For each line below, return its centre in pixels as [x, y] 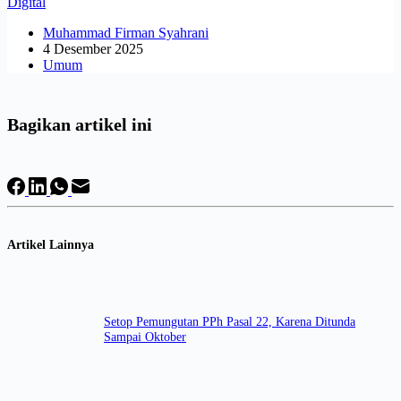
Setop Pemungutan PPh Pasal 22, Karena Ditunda [230, 322]
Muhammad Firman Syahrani [126, 32]
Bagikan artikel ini [80, 125]
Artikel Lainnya [51, 245]
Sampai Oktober [145, 337]
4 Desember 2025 [93, 48]
